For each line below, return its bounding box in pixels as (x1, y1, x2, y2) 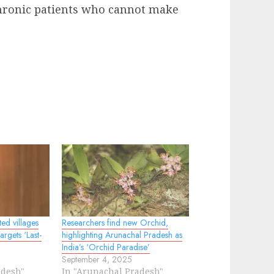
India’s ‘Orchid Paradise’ (62, 241, 150, 254)
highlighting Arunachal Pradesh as (62, 229, 183, 242)
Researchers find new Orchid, (62, 217, 169, 229)
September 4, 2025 (62, 253, 133, 266)
